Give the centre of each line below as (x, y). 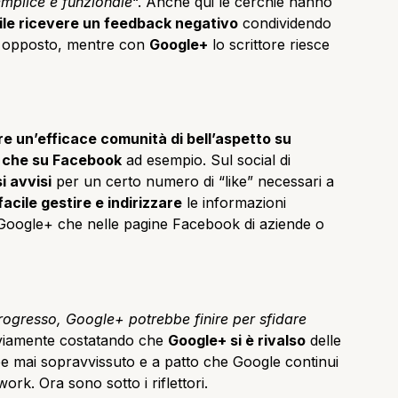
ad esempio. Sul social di (206, 160)
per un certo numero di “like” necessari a (193, 182)
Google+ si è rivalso (237, 340)
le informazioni (234, 203)
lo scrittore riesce (269, 44)
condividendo (285, 23)
